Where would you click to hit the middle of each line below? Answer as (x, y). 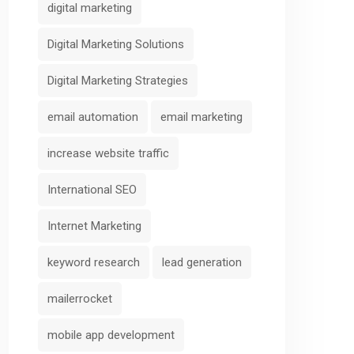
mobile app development (111, 335)
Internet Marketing (94, 226)
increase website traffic (108, 153)
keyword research (94, 262)
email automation (93, 117)
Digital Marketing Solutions (116, 44)
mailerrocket (80, 298)
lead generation (202, 262)
